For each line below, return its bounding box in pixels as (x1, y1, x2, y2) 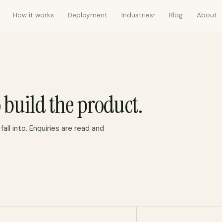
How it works (13, 10, 55, 19)
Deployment (68, 10, 108, 19)
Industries (121, 10, 154, 19)
